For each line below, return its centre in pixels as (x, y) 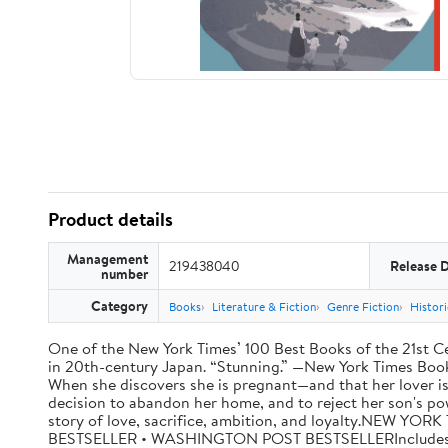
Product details (110, 219)
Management (107, 258)
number (124, 273)
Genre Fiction (363, 306)
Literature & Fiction (264, 306)
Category (119, 305)
